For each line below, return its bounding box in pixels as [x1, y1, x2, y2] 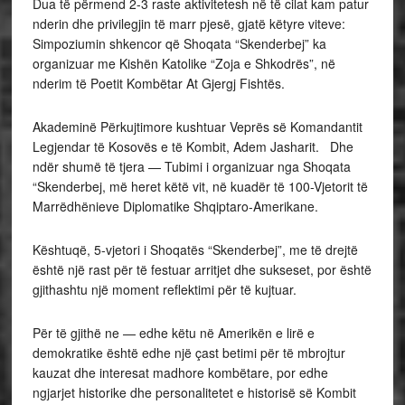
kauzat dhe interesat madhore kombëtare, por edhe [32, 363, 328, 381]
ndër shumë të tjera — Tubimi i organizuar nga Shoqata [32, 156, 351, 175]
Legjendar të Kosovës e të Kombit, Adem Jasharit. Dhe [32, 137, 353, 155]
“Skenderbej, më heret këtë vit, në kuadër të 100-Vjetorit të [32, 176, 368, 195]
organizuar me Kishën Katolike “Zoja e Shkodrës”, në [32, 53, 335, 72]
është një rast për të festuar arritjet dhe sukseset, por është [32, 259, 372, 278]
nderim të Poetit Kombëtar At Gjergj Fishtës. [32, 73, 285, 92]
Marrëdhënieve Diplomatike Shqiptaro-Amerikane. [32, 196, 325, 215]
